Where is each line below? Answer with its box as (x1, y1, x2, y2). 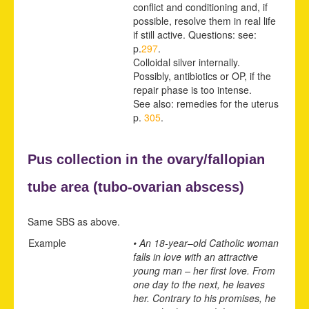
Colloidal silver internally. (133, 54, 240, 69)
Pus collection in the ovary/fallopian (28, 151, 265, 167)
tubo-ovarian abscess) (98, 179, 244, 195)
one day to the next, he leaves (133, 277, 265, 291)
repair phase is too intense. (133, 82, 252, 97)
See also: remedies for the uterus (133, 96, 279, 110)
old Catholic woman (193, 235, 279, 250)
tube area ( (28, 179, 98, 195)
